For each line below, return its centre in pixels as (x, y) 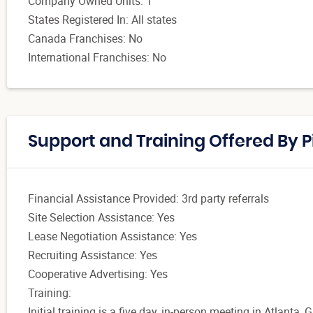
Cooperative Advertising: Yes (98, 274)
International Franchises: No (97, 57)
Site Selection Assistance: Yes (101, 217)
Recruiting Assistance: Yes (93, 255)
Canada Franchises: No (85, 38)
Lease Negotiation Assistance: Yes (112, 236)
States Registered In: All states (102, 19)
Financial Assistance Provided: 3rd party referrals (148, 198)
